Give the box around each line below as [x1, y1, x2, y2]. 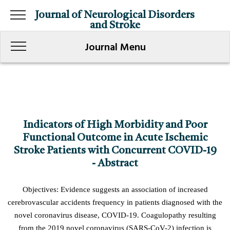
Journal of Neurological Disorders [35, 10, 195, 21]
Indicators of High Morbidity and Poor [23, 120, 207, 130]
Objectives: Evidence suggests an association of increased [22, 185, 208, 194]
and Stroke [89, 21, 140, 31]
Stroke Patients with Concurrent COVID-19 [13, 146, 217, 156]
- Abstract [92, 159, 138, 169]
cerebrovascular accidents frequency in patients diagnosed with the [8, 198, 222, 206]
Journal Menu [84, 40, 146, 56]
